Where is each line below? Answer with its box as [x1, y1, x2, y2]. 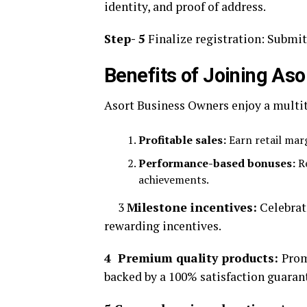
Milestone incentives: [127, 199, 257, 215]
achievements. [138, 172, 209, 187]
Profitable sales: [138, 132, 226, 147]
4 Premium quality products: [104, 250, 282, 266]
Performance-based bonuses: [138, 156, 295, 171]
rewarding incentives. [104, 218, 221, 234]
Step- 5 [104, 31, 145, 47]
